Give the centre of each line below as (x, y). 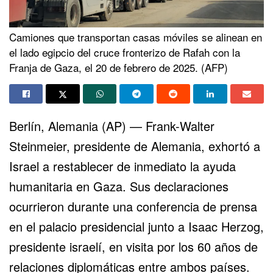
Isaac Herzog (224, 226)
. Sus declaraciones (175, 186)
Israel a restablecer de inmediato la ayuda (122, 166)
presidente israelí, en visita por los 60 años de (133, 246)
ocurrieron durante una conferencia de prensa (133, 206)
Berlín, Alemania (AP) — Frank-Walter (112, 126)
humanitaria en (51, 186)
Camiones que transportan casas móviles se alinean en (136, 37)
